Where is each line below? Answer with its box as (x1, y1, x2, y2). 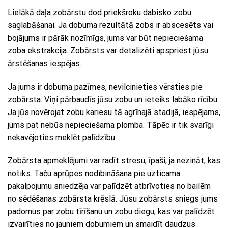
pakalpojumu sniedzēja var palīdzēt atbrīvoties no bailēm (8, 181, 211, 191)
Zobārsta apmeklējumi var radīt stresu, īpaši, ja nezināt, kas (8, 156, 220, 166)
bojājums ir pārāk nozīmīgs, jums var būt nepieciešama (8, 33, 203, 43)
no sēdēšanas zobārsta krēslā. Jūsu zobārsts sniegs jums (8, 194, 218, 204)
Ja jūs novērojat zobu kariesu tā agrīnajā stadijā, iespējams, (8, 107, 220, 117)
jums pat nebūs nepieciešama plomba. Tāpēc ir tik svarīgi (8, 120, 214, 130)
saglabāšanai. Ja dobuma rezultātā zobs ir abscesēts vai (8, 20, 213, 30)
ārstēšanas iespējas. (8, 58, 81, 68)
